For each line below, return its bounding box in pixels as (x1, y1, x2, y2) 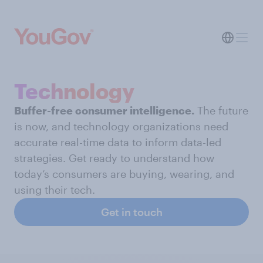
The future (194, 104, 248, 117)
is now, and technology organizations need (14, 120, 228, 133)
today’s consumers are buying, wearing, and (14, 167, 234, 180)
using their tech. (14, 183, 95, 196)
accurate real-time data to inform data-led (14, 136, 221, 149)
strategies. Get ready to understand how (14, 151, 214, 164)
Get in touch (100, 205, 163, 218)
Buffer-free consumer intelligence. (14, 104, 194, 117)
